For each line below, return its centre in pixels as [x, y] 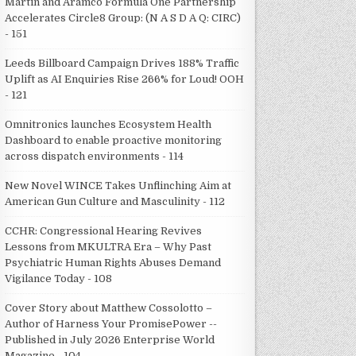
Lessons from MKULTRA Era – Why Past [108, 246]
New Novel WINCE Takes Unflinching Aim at [118, 185]
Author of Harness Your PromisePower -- [111, 323]
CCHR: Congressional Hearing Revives [104, 230]
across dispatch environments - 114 [95, 156]
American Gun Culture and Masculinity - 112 [115, 201]
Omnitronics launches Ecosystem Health [108, 124]
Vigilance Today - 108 [59, 278]
